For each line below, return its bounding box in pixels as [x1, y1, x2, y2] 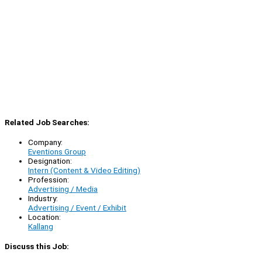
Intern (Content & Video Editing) [28, 166, 140, 175]
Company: [28, 137, 63, 147]
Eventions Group [28, 147, 86, 157]
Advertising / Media [28, 184, 98, 194]
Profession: [28, 175, 69, 185]
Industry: [28, 194, 58, 204]
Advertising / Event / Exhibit [28, 203, 126, 213]
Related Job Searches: [5, 118, 89, 127]
